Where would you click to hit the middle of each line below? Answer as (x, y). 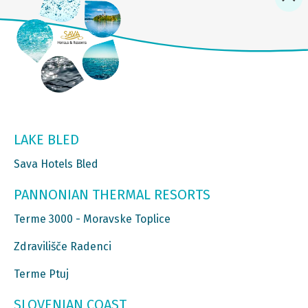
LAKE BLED (46, 139)
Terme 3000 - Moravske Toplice (92, 219)
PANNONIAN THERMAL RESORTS (112, 194)
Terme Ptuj (41, 274)
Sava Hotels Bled (56, 164)
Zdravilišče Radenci (63, 246)
